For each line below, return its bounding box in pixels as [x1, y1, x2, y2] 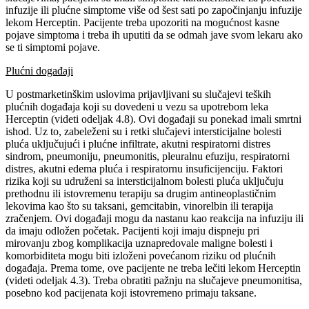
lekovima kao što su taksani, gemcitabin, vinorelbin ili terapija [6, 199, 273, 212]
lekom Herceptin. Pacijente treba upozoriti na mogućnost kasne [6, 16, 279, 28]
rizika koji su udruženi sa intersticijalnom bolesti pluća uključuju [6, 175, 283, 187]
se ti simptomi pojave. [6, 41, 100, 53]
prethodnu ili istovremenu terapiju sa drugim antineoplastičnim [6, 187, 276, 199]
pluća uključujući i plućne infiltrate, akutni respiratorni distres [6, 137, 270, 150]
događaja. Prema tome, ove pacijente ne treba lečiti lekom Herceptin [6, 261, 301, 274]
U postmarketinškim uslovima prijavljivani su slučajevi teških [6, 88, 271, 100]
